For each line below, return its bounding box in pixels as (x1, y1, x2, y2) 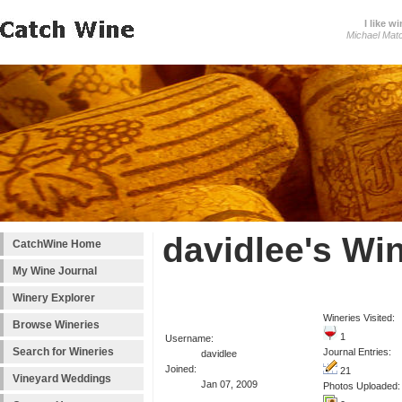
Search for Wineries (13, 345, 114, 358)
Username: (165, 333, 214, 345)
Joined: (165, 363, 197, 375)
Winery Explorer (13, 292, 95, 304)
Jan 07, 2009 (201, 379, 258, 390)
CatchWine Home (13, 238, 101, 250)
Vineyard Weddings (13, 372, 111, 385)
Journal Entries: (323, 346, 391, 358)
